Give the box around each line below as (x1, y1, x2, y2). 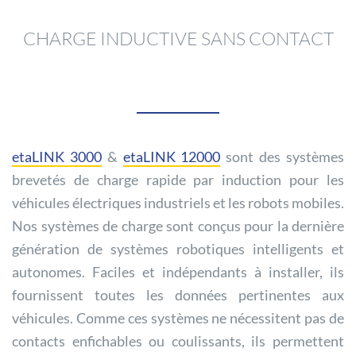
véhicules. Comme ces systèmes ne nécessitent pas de (12, 309, 344, 327)
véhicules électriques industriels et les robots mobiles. (12, 194, 344, 212)
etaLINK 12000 (122, 148, 221, 166)
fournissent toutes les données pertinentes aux (12, 286, 344, 304)
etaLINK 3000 (12, 148, 102, 166)
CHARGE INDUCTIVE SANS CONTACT (22, 27, 334, 50)
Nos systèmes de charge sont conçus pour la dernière (12, 217, 344, 235)
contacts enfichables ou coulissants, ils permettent (12, 332, 344, 350)
